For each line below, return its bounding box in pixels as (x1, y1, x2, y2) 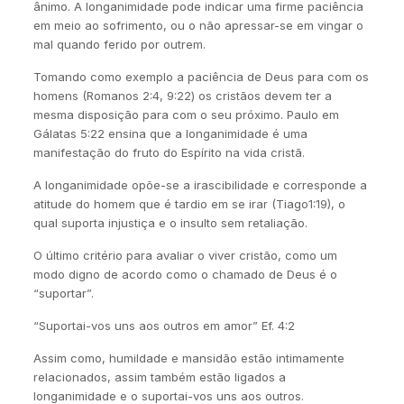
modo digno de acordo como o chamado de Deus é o (32, 267, 337, 281)
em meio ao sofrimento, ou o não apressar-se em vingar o (32, 18, 363, 32)
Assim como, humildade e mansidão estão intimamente (32, 351, 344, 365)
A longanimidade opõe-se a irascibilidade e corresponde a (32, 178, 367, 192)
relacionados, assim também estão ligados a (32, 370, 286, 384)
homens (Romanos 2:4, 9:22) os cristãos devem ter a (32, 88, 332, 103)
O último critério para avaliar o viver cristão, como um (32, 248, 337, 262)
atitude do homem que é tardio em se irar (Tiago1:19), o (32, 197, 345, 211)
